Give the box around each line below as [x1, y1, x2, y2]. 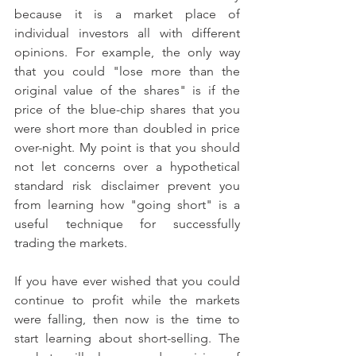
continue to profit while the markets [14, 292, 240, 308]
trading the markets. [14, 235, 127, 250]
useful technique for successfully [14, 216, 240, 231]
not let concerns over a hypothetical [14, 159, 240, 174]
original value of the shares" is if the [14, 83, 240, 98]
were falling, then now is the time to [14, 311, 240, 327]
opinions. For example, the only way [14, 44, 240, 60]
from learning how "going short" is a [14, 197, 240, 212]
